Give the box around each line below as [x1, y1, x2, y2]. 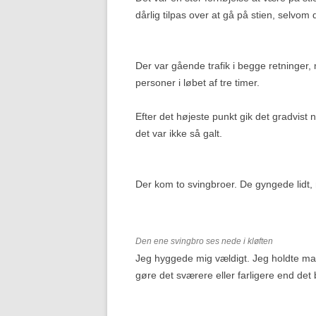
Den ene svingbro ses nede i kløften [135, 236, 273, 246]
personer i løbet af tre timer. [135, 77, 260, 88]
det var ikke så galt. [135, 128, 222, 139]
